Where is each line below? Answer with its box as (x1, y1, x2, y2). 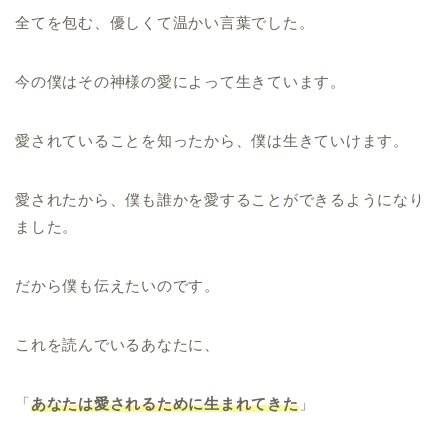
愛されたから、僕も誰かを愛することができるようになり (15, 191, 425, 209)
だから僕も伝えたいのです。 (15, 277, 220, 295)
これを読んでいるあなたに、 (15, 336, 220, 354)
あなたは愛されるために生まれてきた (30, 395, 299, 413)
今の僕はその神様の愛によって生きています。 (15, 73, 346, 91)
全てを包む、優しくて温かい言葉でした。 (15, 14, 315, 32)
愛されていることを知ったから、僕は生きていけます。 (15, 132, 409, 150)
